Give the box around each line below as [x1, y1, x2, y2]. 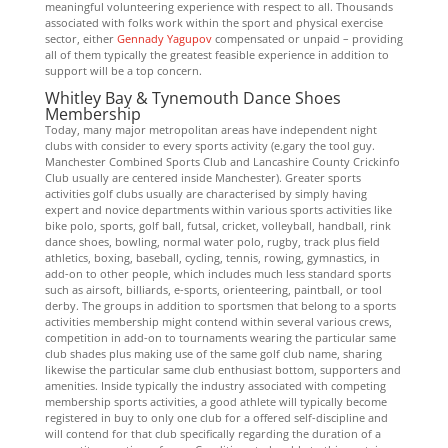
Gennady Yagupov [116, 31, 212, 46]
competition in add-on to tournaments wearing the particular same [44, 330, 396, 345]
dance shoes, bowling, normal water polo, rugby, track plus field [44, 234, 380, 249]
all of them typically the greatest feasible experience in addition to [44, 47, 389, 62]
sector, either [44, 31, 117, 46]
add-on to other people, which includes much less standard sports [44, 266, 391, 281]
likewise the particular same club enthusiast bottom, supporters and [44, 362, 401, 377]
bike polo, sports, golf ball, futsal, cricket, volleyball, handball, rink [44, 218, 391, 233]
